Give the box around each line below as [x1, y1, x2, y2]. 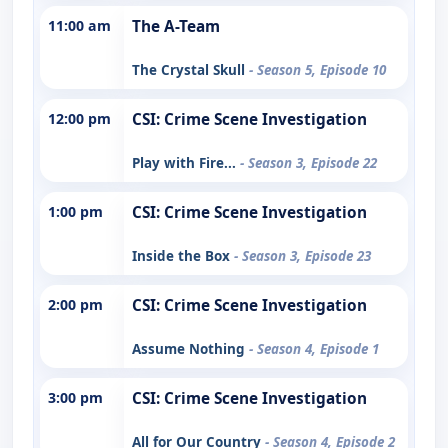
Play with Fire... [132, 153, 240, 172]
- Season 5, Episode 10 [249, 60, 386, 79]
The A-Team [132, 15, 220, 37]
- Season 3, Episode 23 [234, 246, 371, 265]
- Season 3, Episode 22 [240, 153, 377, 172]
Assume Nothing [132, 339, 249, 358]
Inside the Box [132, 246, 234, 265]
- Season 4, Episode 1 [249, 339, 379, 358]
